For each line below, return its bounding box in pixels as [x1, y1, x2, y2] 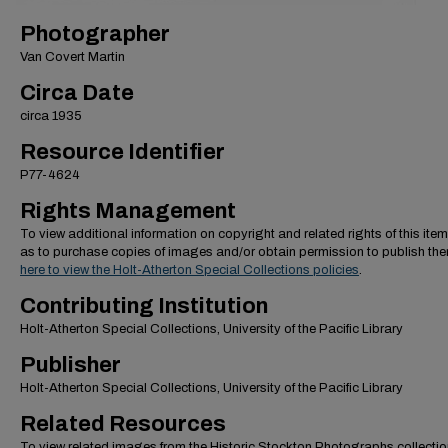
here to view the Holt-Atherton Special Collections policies [20, 263, 359, 277]
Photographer [20, 22, 170, 46]
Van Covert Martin [20, 50, 125, 64]
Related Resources [20, 412, 226, 436]
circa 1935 [20, 109, 82, 123]
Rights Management [20, 199, 236, 223]
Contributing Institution [20, 294, 268, 318]
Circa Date [20, 81, 134, 105]
